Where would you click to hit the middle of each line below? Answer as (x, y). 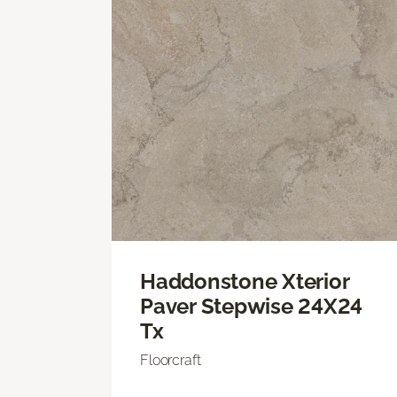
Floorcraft (171, 360)
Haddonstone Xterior (245, 281)
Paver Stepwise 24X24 (252, 306)
